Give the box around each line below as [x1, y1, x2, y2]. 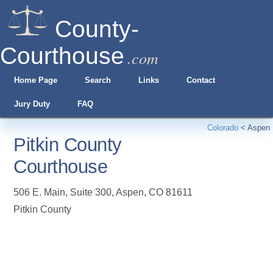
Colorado [207, 123, 238, 132]
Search [84, 76, 111, 85]
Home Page [13, 76, 57, 85]
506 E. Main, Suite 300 [13, 187, 112, 197]
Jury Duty [13, 99, 50, 108]
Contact [186, 76, 216, 85]
